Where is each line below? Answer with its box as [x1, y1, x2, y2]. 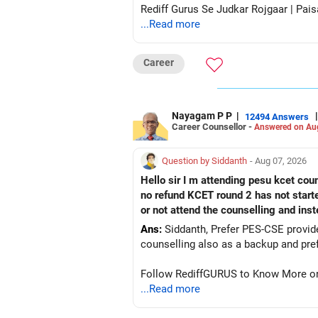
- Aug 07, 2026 [250, 155, 307, 166]
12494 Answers [245, 111, 309, 122]
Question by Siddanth [162, 155, 247, 166]
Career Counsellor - [172, 121, 254, 132]
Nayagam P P [172, 110, 232, 121]
